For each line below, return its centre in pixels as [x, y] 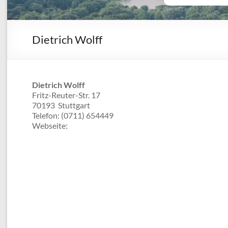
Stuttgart [74, 105]
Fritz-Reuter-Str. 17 [66, 95]
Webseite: [50, 125]
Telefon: [47, 115]
